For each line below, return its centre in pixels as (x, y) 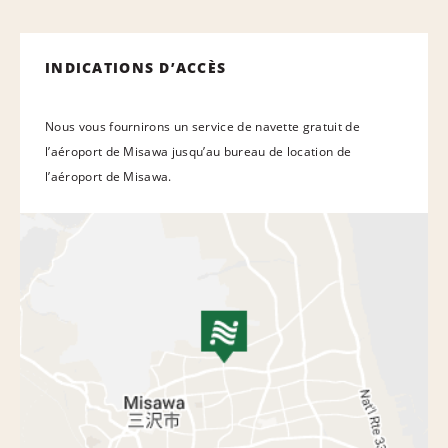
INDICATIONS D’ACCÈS (136, 67)
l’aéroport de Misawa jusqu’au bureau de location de (198, 151)
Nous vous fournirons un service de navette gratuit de (202, 126)
